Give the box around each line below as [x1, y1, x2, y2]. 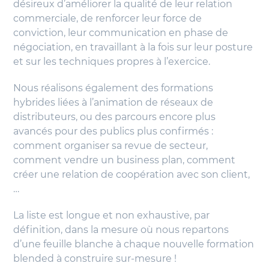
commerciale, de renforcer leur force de [13, 13, 202, 25]
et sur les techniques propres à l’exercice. [13, 56, 211, 68]
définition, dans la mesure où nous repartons [13, 224, 229, 236]
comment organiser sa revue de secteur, [13, 140, 208, 152]
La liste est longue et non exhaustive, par [13, 210, 210, 222]
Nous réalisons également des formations [13, 82, 214, 94]
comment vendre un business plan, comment [13, 154, 236, 166]
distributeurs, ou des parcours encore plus [13, 111, 216, 123]
